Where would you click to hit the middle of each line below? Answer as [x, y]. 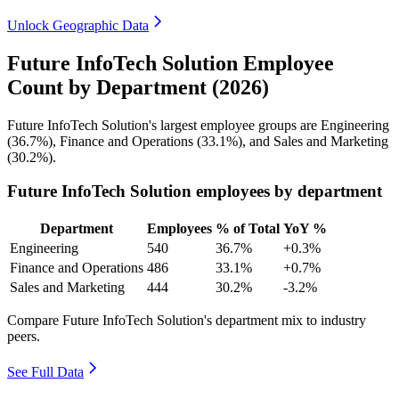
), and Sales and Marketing [313, 141]
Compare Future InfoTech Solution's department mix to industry [187, 321]
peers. [24, 337]
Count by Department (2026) [138, 87]
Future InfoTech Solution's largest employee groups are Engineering [198, 125]
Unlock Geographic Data [78, 25]
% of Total [248, 229]
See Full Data [45, 372]
